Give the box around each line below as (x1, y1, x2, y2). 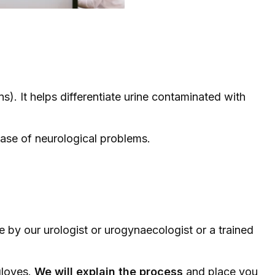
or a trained (193, 223, 254, 236)
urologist (44, 223, 88, 236)
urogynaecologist (104, 223, 193, 236)
